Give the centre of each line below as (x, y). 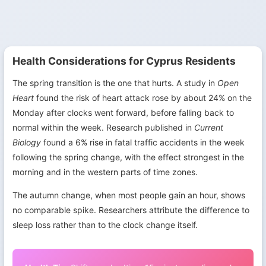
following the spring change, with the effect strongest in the (128, 157)
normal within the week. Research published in (103, 127)
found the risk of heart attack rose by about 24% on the (143, 97)
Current (209, 127)
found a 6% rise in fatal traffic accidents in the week (143, 142)
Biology (27, 142)
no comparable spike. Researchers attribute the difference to (131, 210)
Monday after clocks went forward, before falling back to (123, 112)
